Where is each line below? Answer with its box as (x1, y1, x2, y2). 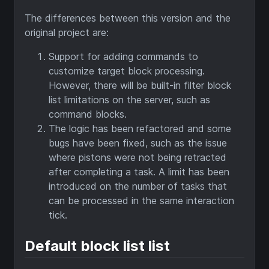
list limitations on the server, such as (49, 94, 210, 106)
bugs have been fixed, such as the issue (49, 137, 227, 150)
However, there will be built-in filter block (49, 79, 231, 92)
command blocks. (49, 108, 127, 121)
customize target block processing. (49, 65, 205, 77)
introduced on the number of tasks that (49, 180, 227, 193)
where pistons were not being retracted (49, 151, 226, 164)
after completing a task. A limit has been (49, 166, 229, 178)
